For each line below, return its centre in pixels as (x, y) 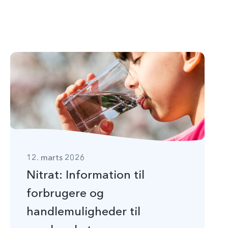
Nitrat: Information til (85, 175)
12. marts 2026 (56, 158)
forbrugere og (65, 193)
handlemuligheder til (83, 212)
